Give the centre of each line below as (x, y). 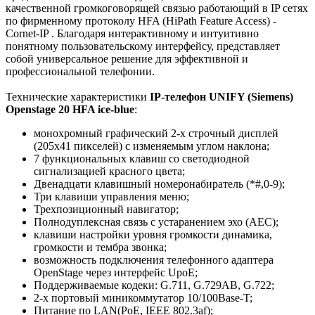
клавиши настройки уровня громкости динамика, (153, 235)
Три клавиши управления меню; (111, 197)
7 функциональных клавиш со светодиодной (142, 159)
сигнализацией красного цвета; (109, 172)
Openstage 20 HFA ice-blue (70, 110)
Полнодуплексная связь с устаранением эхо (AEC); (156, 222)
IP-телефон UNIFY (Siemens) (221, 97)
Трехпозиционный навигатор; (106, 210)
